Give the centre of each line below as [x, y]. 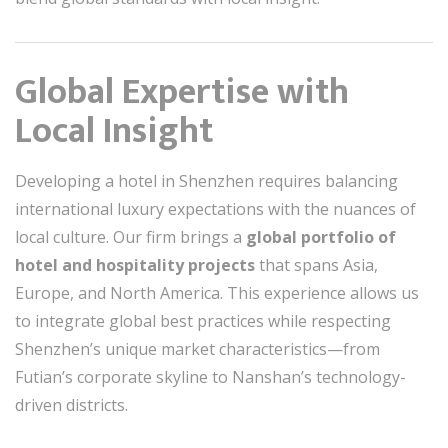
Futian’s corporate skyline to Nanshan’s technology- [210, 377]
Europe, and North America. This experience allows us [217, 293]
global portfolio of [321, 237]
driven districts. [71, 405]
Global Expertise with [182, 92]
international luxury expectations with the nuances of [215, 209]
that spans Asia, [316, 265]
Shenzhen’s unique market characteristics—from [197, 349]
